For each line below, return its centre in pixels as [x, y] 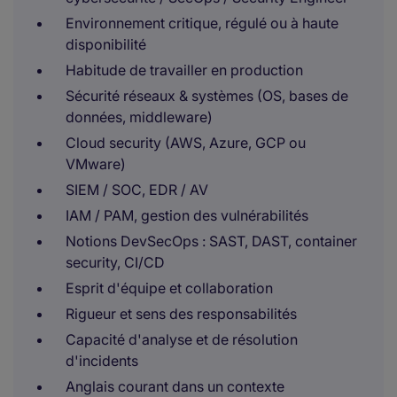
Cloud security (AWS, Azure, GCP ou [186, 143]
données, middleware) [139, 117]
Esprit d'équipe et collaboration [169, 288]
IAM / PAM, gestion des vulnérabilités [187, 215]
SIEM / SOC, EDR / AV [137, 190]
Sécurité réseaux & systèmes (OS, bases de [207, 96]
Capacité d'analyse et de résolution [182, 339]
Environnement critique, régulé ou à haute [202, 23]
